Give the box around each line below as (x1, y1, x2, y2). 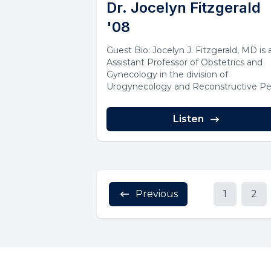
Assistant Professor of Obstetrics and (106, 57, 263, 68)
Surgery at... (106, 93, 156, 105)
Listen (172, 113, 204, 125)
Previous (135, 188, 178, 200)
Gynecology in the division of (106, 69, 228, 80)
